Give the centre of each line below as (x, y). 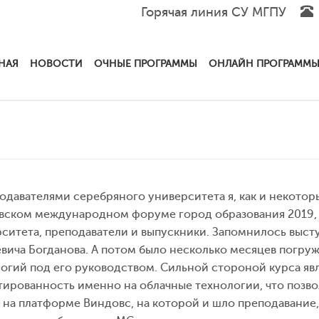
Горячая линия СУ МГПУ (215, 12)
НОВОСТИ (56, 64)
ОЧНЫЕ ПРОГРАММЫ (146, 64)
